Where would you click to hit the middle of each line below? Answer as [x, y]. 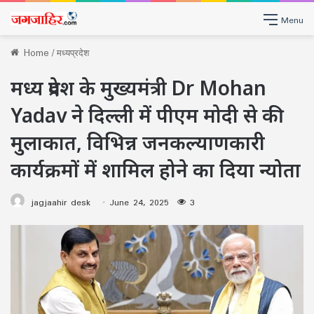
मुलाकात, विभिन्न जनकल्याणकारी [138, 142]
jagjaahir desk [61, 202]
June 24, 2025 [139, 202]
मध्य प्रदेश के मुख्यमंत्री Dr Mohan [138, 88]
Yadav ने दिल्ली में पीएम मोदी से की [147, 115]
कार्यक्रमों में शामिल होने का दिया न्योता [156, 170]
